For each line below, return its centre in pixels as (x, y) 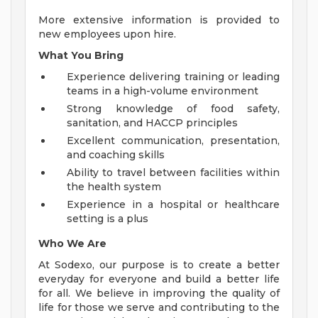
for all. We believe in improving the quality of (159, 294)
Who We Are (72, 244)
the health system (114, 187)
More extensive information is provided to (159, 20)
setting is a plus (108, 219)
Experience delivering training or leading (173, 77)
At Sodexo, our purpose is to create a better (159, 265)
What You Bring (81, 56)
